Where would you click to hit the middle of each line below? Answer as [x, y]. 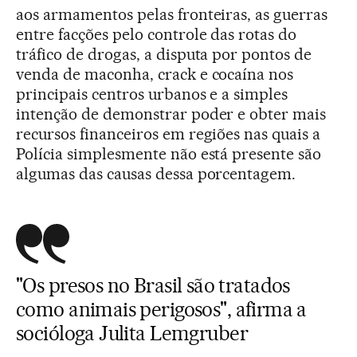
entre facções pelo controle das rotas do [157, 35]
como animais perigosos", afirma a [161, 310]
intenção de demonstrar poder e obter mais [171, 114]
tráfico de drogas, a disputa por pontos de [164, 55]
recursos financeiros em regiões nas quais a [169, 134]
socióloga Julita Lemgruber [132, 333]
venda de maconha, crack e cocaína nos [155, 75]
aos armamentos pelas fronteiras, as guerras [172, 15]
